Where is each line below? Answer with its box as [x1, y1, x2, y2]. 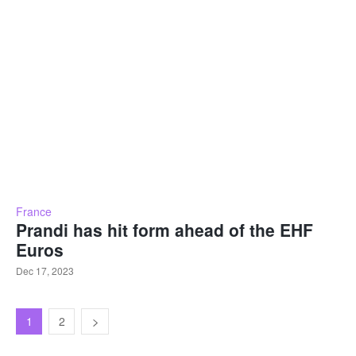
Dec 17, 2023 [16, 264, 74, 278]
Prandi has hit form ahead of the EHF [16, 218, 313, 242]
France [16, 203, 52, 220]
